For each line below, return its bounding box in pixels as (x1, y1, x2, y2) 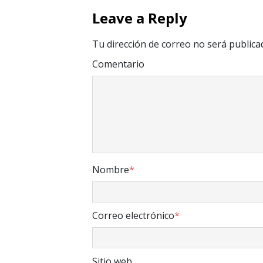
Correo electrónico (92, 209, 174, 222)
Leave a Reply (92, 8, 187, 28)
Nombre (92, 163, 129, 177)
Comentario (92, 58, 144, 71)
